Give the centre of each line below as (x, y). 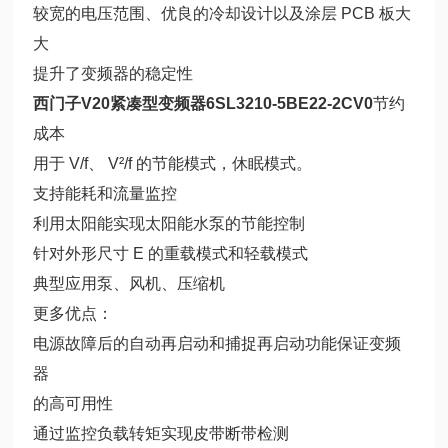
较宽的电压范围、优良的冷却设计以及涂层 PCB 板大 (222, 13)
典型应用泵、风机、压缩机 (129, 283)
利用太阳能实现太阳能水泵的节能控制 (169, 223)
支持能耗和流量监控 (105, 193)
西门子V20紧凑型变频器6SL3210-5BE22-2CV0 (203, 103)
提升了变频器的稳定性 (113, 73)
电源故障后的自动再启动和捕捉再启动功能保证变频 (217, 343)
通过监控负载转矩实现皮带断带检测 (161, 433)
